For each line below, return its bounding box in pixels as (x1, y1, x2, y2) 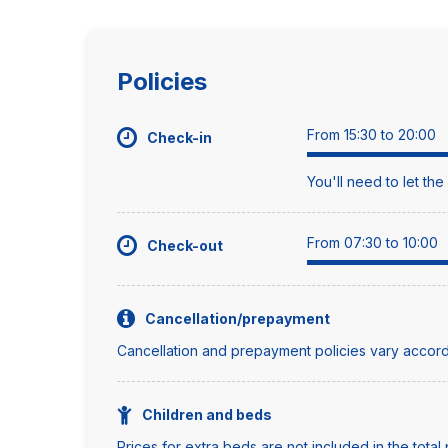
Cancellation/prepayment (145, 310, 330, 327)
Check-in (147, 129, 212, 146)
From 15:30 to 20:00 (307, 126, 436, 143)
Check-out (147, 237, 223, 254)
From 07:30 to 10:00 (307, 234, 438, 251)
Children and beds (142, 406, 272, 423)
